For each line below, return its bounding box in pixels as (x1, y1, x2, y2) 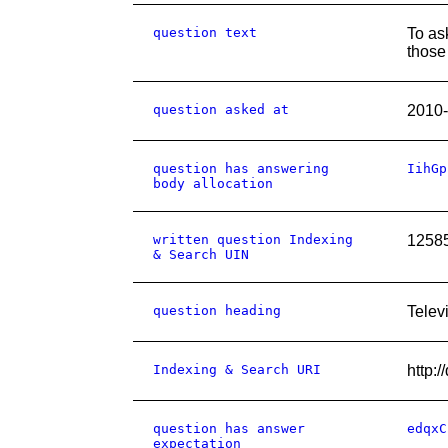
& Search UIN (153, 247, 249, 262)
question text (153, 25, 257, 40)
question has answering (153, 161, 329, 176)
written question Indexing (153, 232, 353, 247)
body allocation (153, 176, 273, 191)
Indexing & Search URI (153, 362, 321, 377)
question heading (153, 303, 281, 318)
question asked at (153, 102, 289, 117)
